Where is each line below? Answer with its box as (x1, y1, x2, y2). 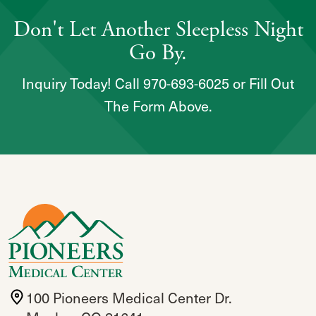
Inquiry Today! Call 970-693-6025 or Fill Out (22, 73, 294, 95)
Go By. (129, 39, 187, 68)
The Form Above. (104, 95, 212, 117)
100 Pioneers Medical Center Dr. (26, 287, 233, 309)
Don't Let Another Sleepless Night (13, 16, 303, 44)
